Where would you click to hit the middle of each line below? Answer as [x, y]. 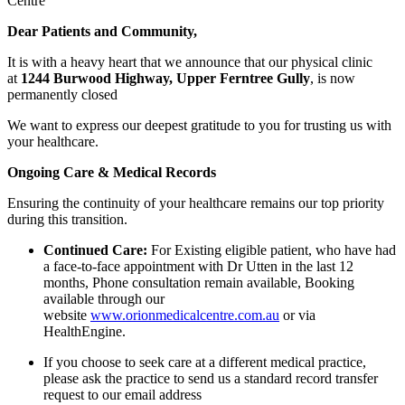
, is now [333, 79]
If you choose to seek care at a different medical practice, [205, 363]
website [67, 316]
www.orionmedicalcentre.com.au [185, 316]
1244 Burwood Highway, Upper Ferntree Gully [165, 79]
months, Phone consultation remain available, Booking [199, 283]
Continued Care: [95, 250]
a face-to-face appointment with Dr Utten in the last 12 [198, 267]
